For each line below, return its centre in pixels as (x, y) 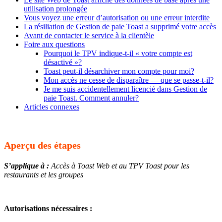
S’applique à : (27, 166)
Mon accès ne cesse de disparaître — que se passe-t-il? (129, 80)
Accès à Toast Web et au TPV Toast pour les (119, 166)
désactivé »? (63, 62)
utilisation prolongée (55, 9)
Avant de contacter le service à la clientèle (89, 36)
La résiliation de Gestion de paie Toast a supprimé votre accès (120, 27)
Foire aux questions (54, 45)
